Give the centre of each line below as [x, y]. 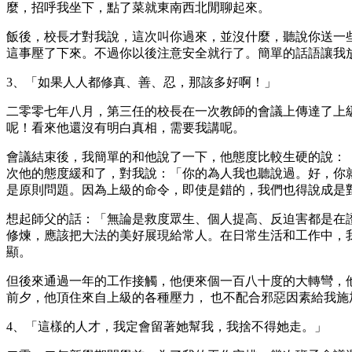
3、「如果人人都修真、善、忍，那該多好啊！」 [141, 82]
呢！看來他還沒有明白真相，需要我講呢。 [126, 127]
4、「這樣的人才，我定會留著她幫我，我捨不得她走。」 [167, 326]
